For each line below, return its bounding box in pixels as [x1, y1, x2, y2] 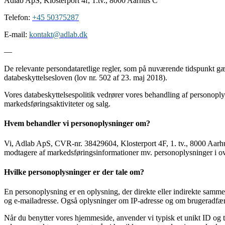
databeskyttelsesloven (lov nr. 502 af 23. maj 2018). [4, 73, 167, 82]
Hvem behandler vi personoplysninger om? [4, 119, 150, 128]
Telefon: [4, 13, 32, 22]
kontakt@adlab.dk [29, 30, 87, 39]
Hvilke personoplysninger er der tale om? [4, 167, 144, 176]
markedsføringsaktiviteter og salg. [4, 99, 110, 108]
